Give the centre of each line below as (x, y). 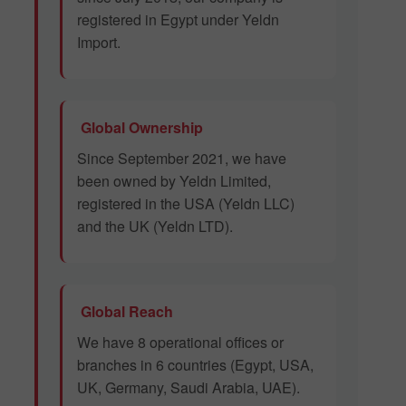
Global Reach (125, 312)
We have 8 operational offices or (180, 343)
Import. (99, 43)
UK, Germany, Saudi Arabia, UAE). (188, 388)
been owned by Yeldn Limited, (174, 181)
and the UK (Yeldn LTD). (155, 227)
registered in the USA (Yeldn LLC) (186, 204)
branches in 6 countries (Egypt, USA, (195, 365)
